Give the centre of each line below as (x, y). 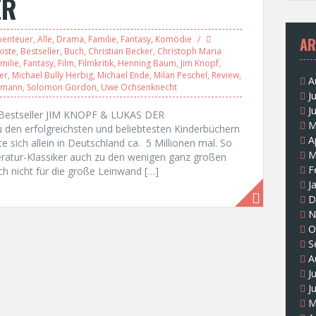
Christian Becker (121, 51)
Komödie (174, 39)
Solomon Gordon (62, 87)
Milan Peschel (181, 75)
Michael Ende (123, 75)
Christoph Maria (189, 51)
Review (225, 75)
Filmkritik (96, 63)
